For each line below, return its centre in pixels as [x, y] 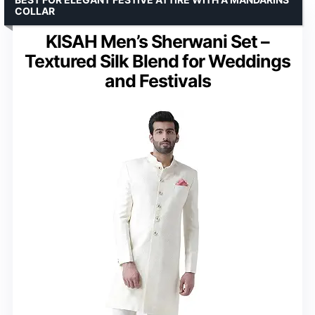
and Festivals [157, 81]
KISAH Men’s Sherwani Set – [157, 41]
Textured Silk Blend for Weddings [157, 61]
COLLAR [35, 11]
